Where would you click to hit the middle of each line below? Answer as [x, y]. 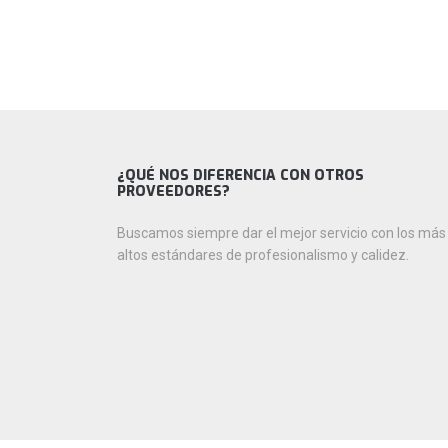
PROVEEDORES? [173, 191]
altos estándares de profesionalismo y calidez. [263, 255]
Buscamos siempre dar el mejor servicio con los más [281, 233]
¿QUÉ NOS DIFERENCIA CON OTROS [240, 175]
